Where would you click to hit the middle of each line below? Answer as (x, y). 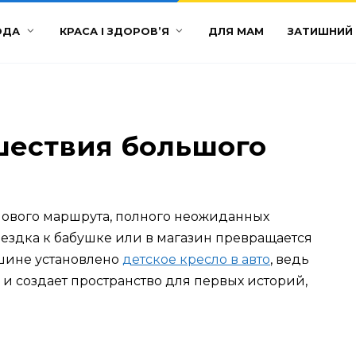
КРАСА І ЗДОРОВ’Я (114, 32)
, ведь (290, 259)
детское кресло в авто (196, 259)
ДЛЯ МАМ (236, 32)
